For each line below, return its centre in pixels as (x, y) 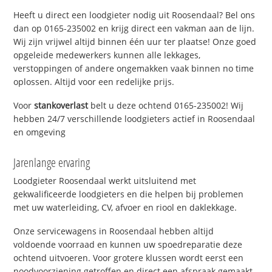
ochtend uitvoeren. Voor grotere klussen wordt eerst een (129, 257)
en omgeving (40, 132)
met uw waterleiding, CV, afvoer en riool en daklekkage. (125, 207)
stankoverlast (61, 105)
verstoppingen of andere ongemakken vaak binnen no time (134, 69)
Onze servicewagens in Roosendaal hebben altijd (114, 231)
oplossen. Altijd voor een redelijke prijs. (94, 82)
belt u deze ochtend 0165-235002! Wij (166, 105)
